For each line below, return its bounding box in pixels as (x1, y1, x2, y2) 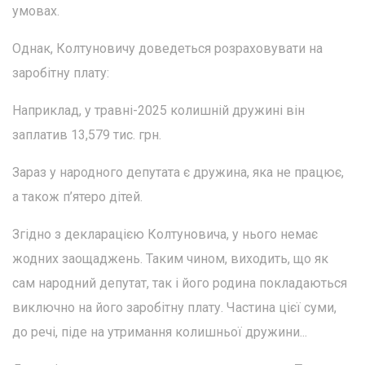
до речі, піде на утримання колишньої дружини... (12, 324, 307, 340)
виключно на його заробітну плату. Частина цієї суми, (12, 300, 336, 315)
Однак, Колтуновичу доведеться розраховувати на (12, 41, 323, 56)
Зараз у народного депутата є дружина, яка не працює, (12, 165, 344, 180)
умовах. (12, 3, 59, 19)
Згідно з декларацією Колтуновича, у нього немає (12, 226, 318, 242)
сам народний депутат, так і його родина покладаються (12, 275, 347, 291)
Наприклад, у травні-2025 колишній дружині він (12, 103, 305, 118)
